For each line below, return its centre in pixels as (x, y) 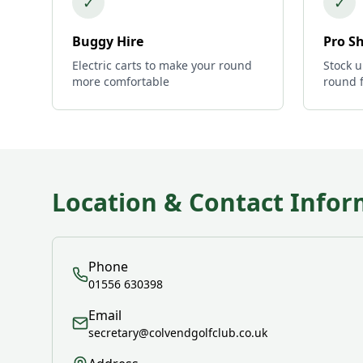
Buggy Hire (108, 41)
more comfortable (121, 81)
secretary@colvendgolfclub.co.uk (178, 333)
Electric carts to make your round (162, 65)
